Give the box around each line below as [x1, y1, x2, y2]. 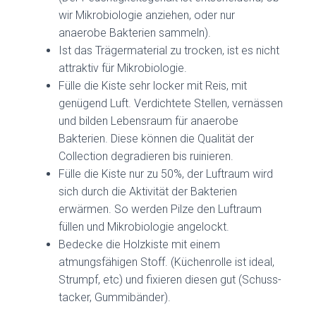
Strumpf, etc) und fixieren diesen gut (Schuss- [59, 272, 282, 286]
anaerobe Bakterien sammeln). [59, 25, 212, 39]
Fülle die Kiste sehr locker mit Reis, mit [59, 78, 248, 92]
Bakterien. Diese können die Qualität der [59, 131, 255, 145]
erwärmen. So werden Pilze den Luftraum [59, 202, 262, 216]
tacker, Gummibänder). [59, 290, 171, 304]
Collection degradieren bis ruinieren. [59, 149, 234, 163]
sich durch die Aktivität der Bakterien [59, 184, 238, 198]
